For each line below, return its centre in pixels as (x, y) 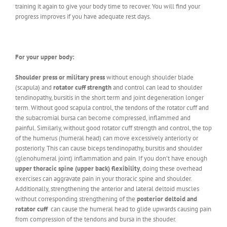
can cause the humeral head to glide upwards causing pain (129, 209)
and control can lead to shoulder (157, 87)
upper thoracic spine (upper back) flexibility (78, 168)
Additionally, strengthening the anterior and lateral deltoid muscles (107, 188)
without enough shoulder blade (149, 77)
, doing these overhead (171, 168)
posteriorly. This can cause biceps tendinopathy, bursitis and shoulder (109, 148)
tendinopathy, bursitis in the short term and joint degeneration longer (109, 97)
